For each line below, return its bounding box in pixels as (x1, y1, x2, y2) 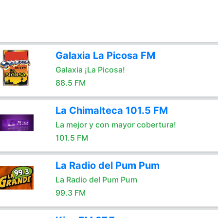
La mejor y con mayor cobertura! (55, 120, 176, 129)
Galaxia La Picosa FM (55, 50, 155, 61)
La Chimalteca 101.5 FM (55, 105, 168, 116)
